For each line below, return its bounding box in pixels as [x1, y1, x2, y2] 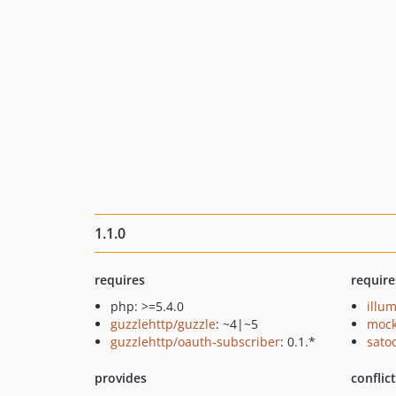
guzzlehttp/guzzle [110, 316, 216, 332]
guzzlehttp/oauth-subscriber [110, 333, 280, 350]
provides [95, 369, 147, 386]
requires [95, 271, 145, 288]
